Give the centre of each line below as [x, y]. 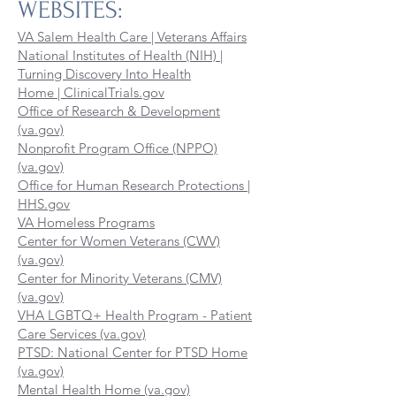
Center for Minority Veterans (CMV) [120, 278]
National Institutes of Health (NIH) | [120, 55]
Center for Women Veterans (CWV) [119, 241]
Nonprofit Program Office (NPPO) [118, 148]
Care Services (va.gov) [82, 334]
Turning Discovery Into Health [104, 74]
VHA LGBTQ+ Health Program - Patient [135, 315]
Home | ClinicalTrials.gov [91, 92]
